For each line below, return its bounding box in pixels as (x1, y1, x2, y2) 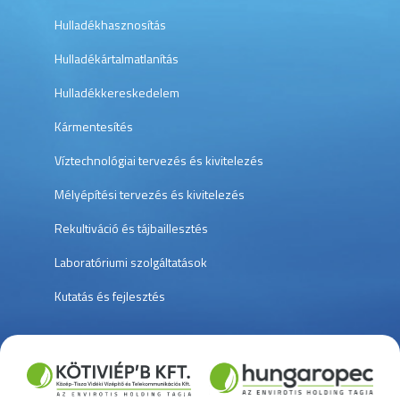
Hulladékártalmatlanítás (54, 48, 179, 68)
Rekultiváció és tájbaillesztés (54, 218, 209, 237)
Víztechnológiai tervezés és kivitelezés (54, 150, 264, 170)
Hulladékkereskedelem (54, 82, 180, 102)
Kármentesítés (54, 116, 134, 136)
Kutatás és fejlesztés (54, 286, 166, 305)
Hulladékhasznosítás (54, 14, 167, 34)
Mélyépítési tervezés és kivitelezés (54, 184, 246, 204)
